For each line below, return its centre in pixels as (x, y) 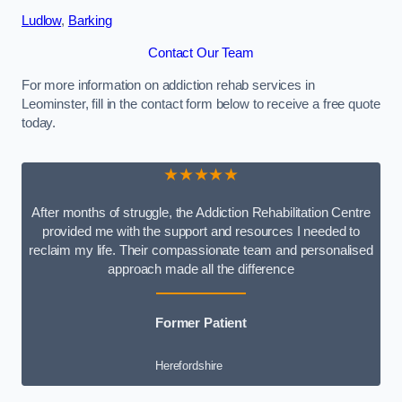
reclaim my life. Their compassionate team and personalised (201, 251)
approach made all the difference (201, 270)
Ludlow (42, 21)
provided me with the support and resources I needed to (201, 232)
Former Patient (201, 323)
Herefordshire (189, 366)
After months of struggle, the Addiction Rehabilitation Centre (201, 213)
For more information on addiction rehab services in (168, 85)
